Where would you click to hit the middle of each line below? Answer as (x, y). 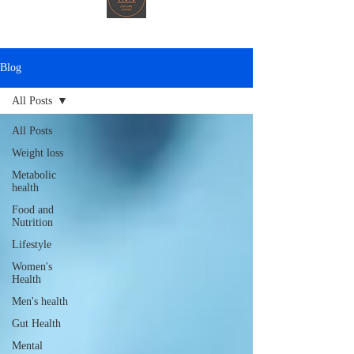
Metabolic (34, 175)
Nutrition (32, 222)
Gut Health (36, 324)
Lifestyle (32, 245)
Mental (27, 346)
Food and (33, 210)
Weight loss (38, 153)
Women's (32, 267)
